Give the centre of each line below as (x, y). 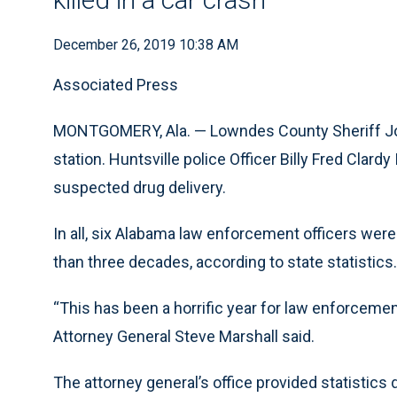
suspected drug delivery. (140, 187)
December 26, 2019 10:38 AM (146, 45)
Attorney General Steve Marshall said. (184, 336)
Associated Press (116, 85)
